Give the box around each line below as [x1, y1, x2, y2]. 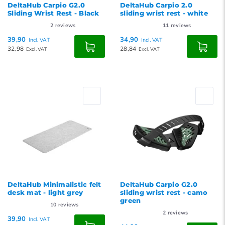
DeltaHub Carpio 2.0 [120, 1, 192, 9]
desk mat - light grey [8, 188, 83, 196]
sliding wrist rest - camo [120, 188, 208, 196]
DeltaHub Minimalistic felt [8, 180, 101, 188]
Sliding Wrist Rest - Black [8, 9, 99, 17]
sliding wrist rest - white [120, 9, 208, 17]
